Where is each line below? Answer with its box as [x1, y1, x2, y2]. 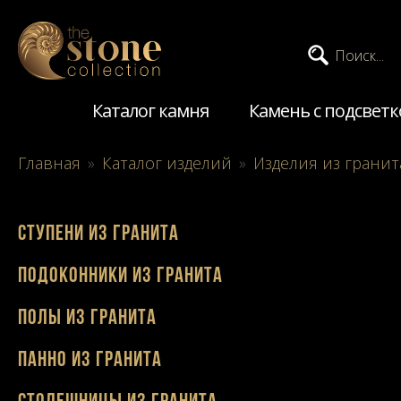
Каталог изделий [102, 151, 232, 174]
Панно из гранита [18, 350, 162, 372]
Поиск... [335, 46, 384, 65]
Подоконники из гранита [18, 265, 223, 287]
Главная [18, 151, 81, 174]
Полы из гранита [18, 307, 157, 329]
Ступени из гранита [18, 223, 179, 245]
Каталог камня [92, 98, 209, 123]
